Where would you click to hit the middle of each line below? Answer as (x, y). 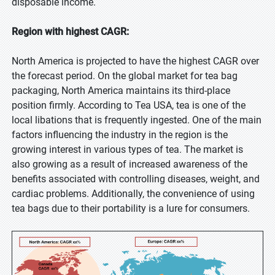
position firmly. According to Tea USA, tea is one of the (129, 105)
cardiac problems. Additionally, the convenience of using (133, 194)
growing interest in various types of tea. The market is (127, 149)
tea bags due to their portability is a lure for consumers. (131, 208)
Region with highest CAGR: (70, 32)
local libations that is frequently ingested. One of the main (137, 120)
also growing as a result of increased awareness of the (130, 164)
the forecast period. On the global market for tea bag (125, 76)
